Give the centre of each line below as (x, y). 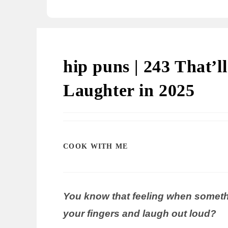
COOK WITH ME (96, 146)
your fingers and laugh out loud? (140, 213)
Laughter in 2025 (129, 90)
